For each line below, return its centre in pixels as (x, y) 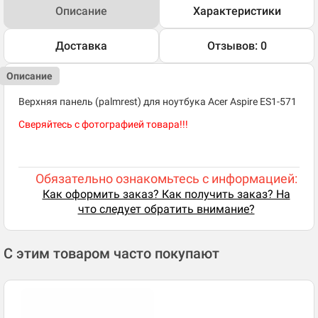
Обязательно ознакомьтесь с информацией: (166, 179)
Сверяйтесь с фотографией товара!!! (103, 125)
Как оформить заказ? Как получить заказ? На (166, 194)
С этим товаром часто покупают (111, 254)
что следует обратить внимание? (166, 209)
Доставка (81, 46)
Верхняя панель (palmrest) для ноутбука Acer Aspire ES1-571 (158, 102)
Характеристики (237, 11)
